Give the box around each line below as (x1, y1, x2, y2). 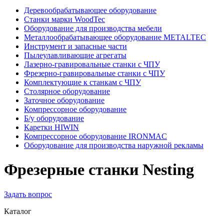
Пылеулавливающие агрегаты (24, 51, 126, 59)
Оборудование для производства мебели (24, 24, 162, 32)
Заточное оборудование (24, 96, 104, 104)
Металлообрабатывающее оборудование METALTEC (24, 33, 206, 41)
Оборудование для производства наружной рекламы (24, 141, 203, 149)
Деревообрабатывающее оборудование (24, 6, 156, 14)
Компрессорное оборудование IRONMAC (24, 132, 167, 140)
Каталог (4, 206, 31, 215)
